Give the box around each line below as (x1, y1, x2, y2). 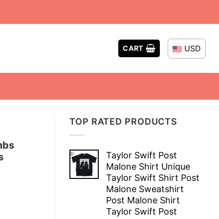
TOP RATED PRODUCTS (69, 116, 178, 127)
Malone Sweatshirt (106, 183, 184, 194)
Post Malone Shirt (106, 195, 180, 205)
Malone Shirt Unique (106, 161, 190, 172)
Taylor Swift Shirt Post (106, 172, 199, 183)
